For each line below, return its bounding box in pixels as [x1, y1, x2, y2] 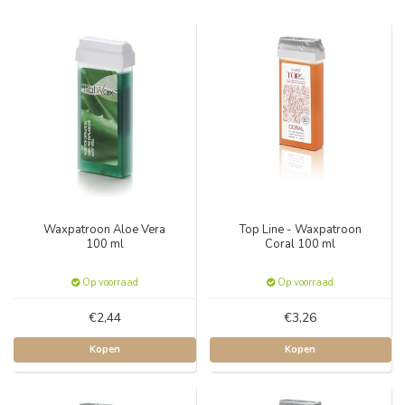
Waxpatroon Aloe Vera [43, 221, 166, 238]
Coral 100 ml [265, 235, 336, 252]
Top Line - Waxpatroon [239, 221, 362, 238]
